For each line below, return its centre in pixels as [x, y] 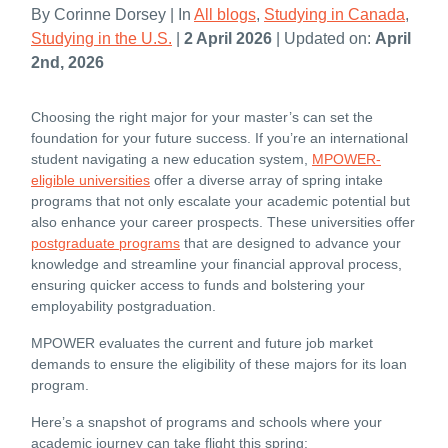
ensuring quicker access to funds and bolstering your [198, 284]
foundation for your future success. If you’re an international [219, 137]
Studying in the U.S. [101, 38]
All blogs [225, 14]
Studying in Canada [334, 14]
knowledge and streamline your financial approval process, [216, 263]
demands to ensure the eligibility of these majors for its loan [219, 363]
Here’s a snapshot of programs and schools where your [206, 421]
